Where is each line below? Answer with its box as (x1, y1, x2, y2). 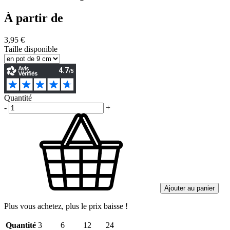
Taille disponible (4, 44, 57, 53)
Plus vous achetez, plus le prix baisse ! (4, 201, 128, 210)
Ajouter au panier (164, 184, 215, 192)
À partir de (4, 11, 63, 25)
